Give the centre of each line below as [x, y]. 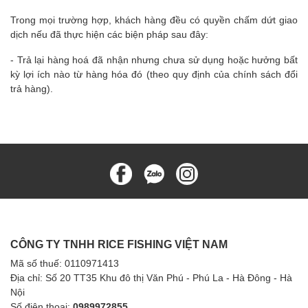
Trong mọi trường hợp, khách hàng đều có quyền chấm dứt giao [154, 20]
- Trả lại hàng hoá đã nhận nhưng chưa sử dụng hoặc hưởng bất [154, 60]
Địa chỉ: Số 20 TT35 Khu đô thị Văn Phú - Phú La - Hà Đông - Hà [151, 278]
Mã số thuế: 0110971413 [65, 263]
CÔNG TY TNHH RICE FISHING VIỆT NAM [119, 244]
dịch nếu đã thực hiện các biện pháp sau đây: [109, 34]
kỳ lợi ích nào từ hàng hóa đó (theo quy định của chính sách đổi [154, 74]
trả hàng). [32, 89]
